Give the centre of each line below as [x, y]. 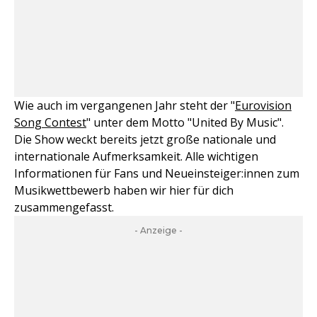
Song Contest [50, 122]
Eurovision [263, 105]
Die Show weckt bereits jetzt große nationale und [145, 139]
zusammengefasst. [64, 207]
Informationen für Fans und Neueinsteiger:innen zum [157, 173]
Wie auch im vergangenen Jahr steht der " [125, 105]
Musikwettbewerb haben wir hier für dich [124, 190]
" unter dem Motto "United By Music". [185, 122]
